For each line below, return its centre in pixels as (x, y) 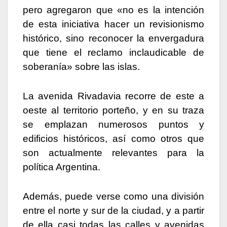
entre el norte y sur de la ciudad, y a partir (113, 210)
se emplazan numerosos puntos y (113, 124)
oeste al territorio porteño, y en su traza (113, 110)
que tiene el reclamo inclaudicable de (113, 52)
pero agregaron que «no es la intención (113, 10)
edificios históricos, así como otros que (113, 138)
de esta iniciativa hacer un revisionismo (113, 24)
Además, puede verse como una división (113, 196)
